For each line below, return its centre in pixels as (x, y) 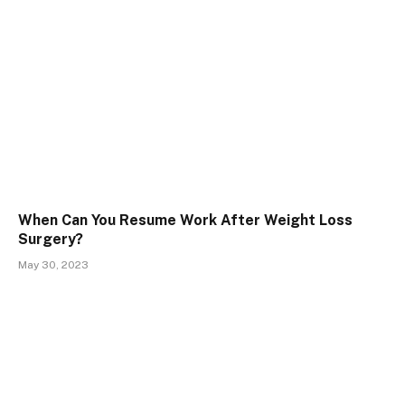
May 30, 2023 (53, 264)
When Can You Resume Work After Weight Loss (185, 220)
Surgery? (51, 239)
